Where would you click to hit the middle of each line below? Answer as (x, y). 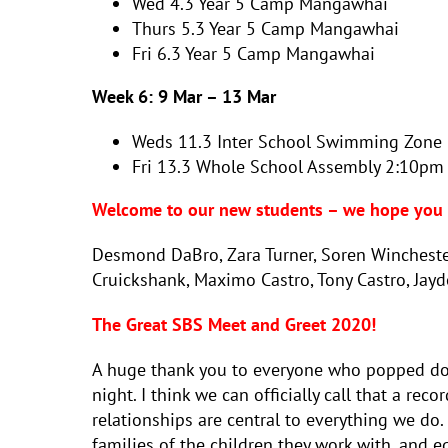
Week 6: (125, 96)
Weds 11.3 (172, 141)
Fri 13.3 (161, 166)
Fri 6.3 (156, 53)
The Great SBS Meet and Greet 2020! (234, 324)
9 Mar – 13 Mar (217, 96)
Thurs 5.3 (168, 28)
